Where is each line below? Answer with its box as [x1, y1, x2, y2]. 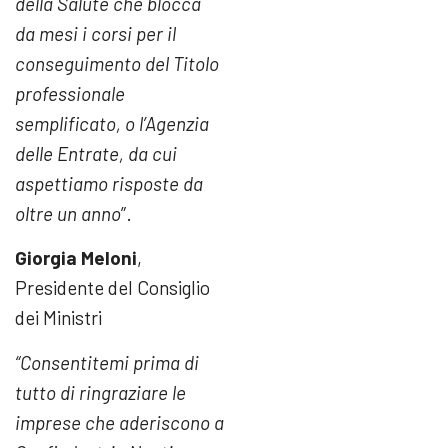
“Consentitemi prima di [15, 350, 199, 374]
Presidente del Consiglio [15, 276, 210, 300]
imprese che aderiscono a [15, 410, 224, 434]
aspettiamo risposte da [15, 172, 203, 196]
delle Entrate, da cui [15, 142, 177, 166]
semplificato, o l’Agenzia [15, 112, 209, 136]
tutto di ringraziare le [15, 380, 186, 404]
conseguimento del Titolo [15, 52, 219, 76]
